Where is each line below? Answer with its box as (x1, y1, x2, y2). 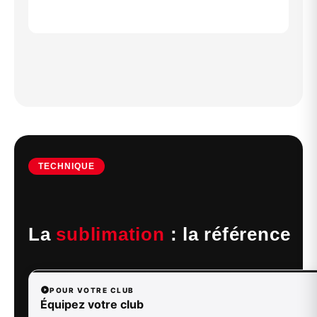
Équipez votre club (40, 297, 144, 312)
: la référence (164, 224, 291, 245)
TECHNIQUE (38, 161, 95, 172)
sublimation (56, 224, 165, 245)
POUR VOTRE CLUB (50, 285, 134, 294)
